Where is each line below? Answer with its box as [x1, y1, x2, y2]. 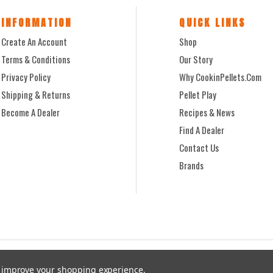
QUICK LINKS [179, 15, 246, 30]
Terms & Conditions [1, 52, 71, 66]
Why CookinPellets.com [179, 69, 261, 83]
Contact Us [179, 140, 219, 154]
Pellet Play [179, 87, 216, 101]
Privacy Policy [1, 69, 51, 83]
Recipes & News [179, 105, 235, 119]
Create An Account [1, 34, 68, 48]
